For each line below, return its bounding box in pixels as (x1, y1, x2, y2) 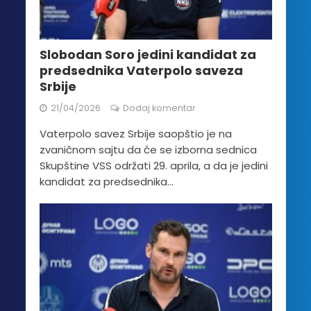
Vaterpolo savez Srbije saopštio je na (39, 126, 232, 141)
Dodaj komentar (122, 101, 196, 114)
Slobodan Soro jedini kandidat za (39, 45, 256, 63)
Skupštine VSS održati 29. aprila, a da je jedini (39, 158, 268, 173)
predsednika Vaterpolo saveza (39, 61, 243, 79)
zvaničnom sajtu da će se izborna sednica (39, 142, 257, 157)
